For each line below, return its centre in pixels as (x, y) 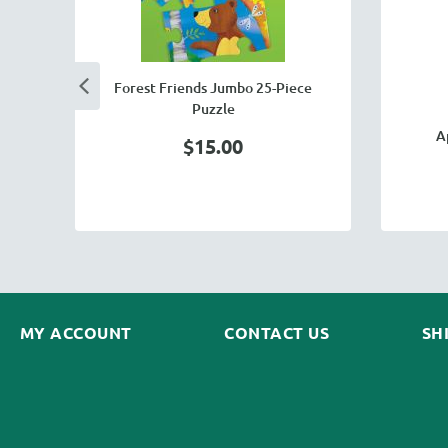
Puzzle (213, 108)
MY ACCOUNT (76, 332)
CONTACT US (277, 332)
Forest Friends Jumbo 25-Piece (213, 87)
